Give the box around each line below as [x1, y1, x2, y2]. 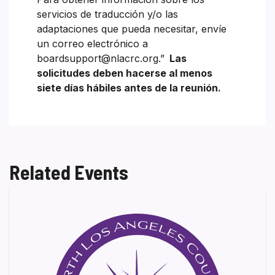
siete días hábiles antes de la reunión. [37, 81, 221, 94]
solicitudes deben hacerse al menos [37, 66, 212, 79]
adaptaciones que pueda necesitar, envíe [37, 22, 227, 35]
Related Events [9, 160, 128, 184]
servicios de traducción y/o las [37, 7, 178, 20]
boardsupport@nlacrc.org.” [37, 52, 165, 64]
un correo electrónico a [37, 37, 148, 50]
